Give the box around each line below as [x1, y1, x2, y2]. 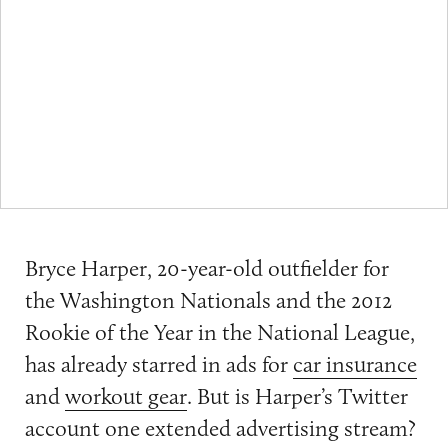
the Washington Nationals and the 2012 [24, 286, 392, 315]
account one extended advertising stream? [24, 414, 416, 443]
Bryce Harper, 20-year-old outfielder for [24, 254, 389, 283]
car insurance [292, 350, 417, 379]
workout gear [64, 382, 187, 411]
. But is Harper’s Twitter [186, 382, 408, 411]
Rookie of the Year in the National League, [24, 318, 415, 347]
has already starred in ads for [24, 350, 293, 379]
